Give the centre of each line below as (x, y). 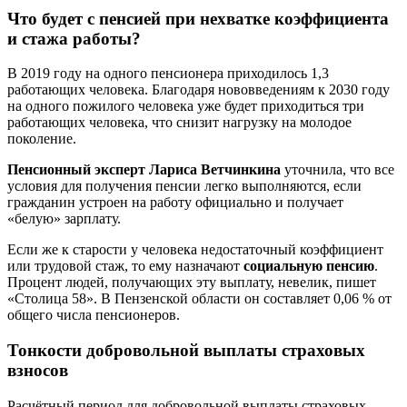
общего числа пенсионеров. (94, 315)
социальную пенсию (309, 266)
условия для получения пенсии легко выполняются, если (184, 186)
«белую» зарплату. (64, 219)
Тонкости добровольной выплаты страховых (186, 350)
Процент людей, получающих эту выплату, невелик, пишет (192, 283)
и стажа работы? (74, 38)
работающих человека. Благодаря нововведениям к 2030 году (199, 90)
